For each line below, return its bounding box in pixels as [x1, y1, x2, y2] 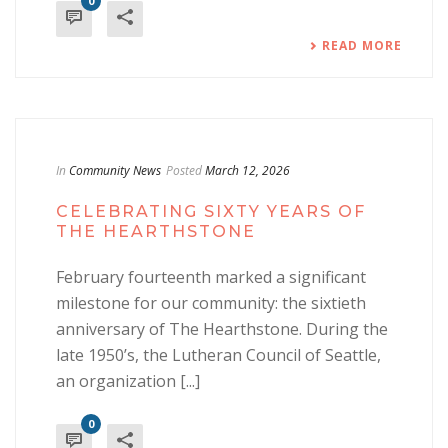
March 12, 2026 [205, 162, 290, 179]
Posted [166, 162, 202, 179]
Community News [69, 162, 161, 179]
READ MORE [322, 37, 402, 54]
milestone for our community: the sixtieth [56, 292, 366, 314]
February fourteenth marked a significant [56, 266, 366, 288]
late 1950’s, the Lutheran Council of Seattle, [56, 344, 381, 366]
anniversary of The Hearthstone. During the [56, 318, 388, 340]
